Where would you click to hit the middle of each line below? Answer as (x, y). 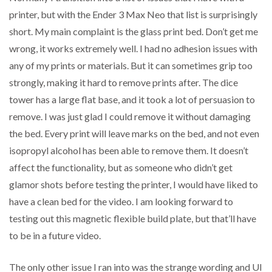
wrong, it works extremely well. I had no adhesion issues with (133, 49)
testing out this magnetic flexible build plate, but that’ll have (133, 219)
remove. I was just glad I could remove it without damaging (130, 117)
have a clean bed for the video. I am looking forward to (121, 202)
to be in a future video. (55, 236)
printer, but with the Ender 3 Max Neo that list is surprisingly (133, 15)
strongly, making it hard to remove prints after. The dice (124, 83)
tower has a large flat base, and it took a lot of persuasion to (132, 100)
